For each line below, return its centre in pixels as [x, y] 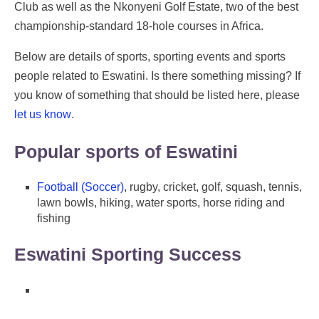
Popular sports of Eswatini [126, 151]
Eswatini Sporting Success [128, 254]
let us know [43, 114]
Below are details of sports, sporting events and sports [150, 56]
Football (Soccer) [80, 187]
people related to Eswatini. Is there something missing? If [157, 75]
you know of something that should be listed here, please [157, 95]
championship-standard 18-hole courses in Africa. [139, 26]
